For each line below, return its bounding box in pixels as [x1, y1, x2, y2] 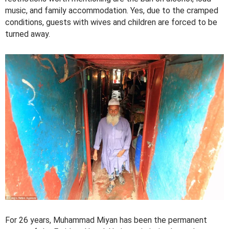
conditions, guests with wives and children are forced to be [5, 17, 217, 27]
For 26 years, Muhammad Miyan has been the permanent [5, 215, 207, 225]
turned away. [5, 29, 50, 39]
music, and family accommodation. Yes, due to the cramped [5, 5, 218, 15]
